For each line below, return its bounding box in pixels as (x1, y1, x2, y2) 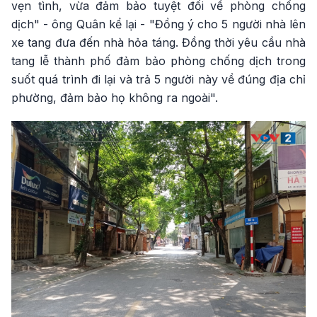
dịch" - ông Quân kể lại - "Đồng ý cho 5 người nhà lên (11, 16, 306, 31)
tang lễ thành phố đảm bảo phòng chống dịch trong (11, 53, 306, 68)
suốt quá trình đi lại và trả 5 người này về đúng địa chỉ (11, 71, 306, 86)
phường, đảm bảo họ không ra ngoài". (11, 90, 218, 105)
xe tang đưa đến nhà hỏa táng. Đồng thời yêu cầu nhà (11, 35, 306, 50)
